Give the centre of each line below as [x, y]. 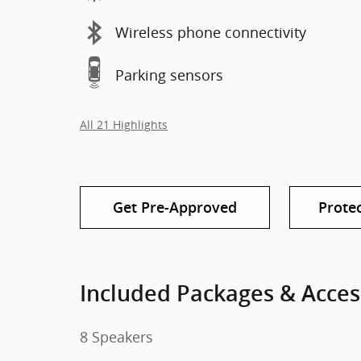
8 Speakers [116, 336]
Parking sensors [169, 75]
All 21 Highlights [124, 124]
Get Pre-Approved [174, 207]
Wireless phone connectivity [211, 32]
